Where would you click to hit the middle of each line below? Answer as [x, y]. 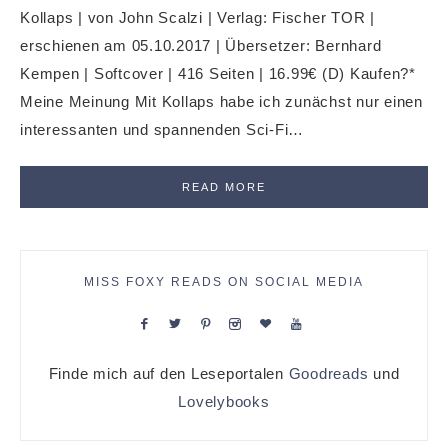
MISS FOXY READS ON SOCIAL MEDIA [224, 282]
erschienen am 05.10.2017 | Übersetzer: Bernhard [201, 45]
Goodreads [328, 374]
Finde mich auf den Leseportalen [168, 374]
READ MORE [224, 187]
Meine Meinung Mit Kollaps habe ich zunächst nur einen [221, 101]
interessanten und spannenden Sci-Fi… [162, 129]
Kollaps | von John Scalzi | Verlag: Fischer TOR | [197, 17]
